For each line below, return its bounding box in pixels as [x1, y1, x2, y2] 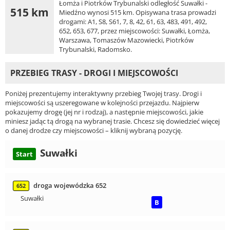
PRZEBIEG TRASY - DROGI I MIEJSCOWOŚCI [10, 67, 178, 79]
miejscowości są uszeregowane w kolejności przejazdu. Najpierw [5, 98, 199, 107]
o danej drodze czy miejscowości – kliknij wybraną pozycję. [5, 125, 182, 135]
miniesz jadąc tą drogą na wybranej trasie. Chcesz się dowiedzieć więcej [5, 116, 220, 126]
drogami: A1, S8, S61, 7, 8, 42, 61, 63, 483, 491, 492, [59, 16, 207, 26]
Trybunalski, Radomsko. [59, 44, 132, 54]
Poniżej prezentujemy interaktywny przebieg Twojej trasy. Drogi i [5, 88, 202, 98]
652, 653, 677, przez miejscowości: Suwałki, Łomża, [59, 26, 210, 35]
